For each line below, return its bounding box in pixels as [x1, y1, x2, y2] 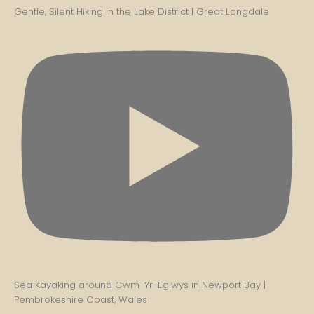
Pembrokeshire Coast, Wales [14, 292, 147, 306]
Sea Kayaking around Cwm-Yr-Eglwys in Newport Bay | [14, 278, 266, 292]
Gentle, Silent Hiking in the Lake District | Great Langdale [14, 4, 269, 18]
